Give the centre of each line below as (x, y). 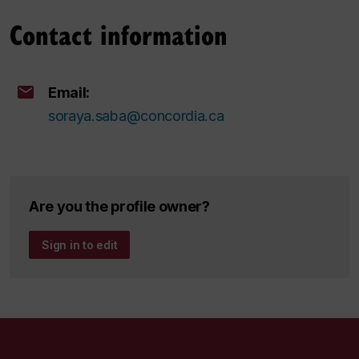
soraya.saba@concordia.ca (136, 115)
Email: (69, 92)
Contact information (119, 34)
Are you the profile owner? (119, 206)
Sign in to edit (80, 244)
